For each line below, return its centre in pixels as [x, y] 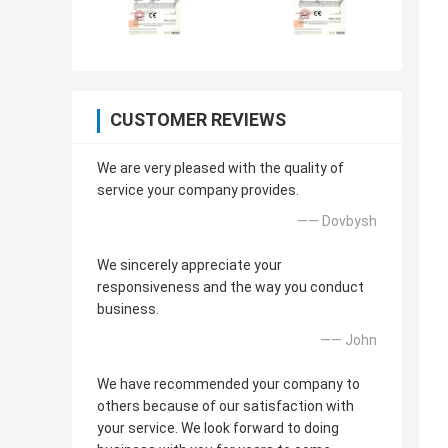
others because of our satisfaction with [225, 406]
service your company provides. [198, 190]
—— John [348, 340]
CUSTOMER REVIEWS [198, 120]
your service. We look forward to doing [218, 428]
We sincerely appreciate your [189, 265]
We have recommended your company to [228, 384]
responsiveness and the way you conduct [230, 287]
